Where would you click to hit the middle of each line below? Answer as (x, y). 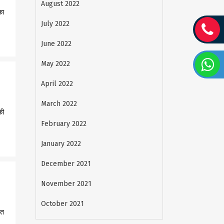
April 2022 (57, 84)
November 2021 (66, 184)
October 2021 (62, 204)
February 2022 (64, 124)
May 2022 (55, 64)
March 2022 (59, 104)
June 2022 (56, 44)
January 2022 (61, 144)
